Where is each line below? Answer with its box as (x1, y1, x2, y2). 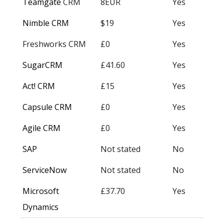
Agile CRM (22, 122, 60, 134)
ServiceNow (22, 164, 66, 176)
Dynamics (22, 201, 58, 213)
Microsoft (22, 185, 59, 197)
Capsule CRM (22, 101, 72, 113)
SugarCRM (22, 59, 62, 71)
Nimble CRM (22, 17, 69, 29)
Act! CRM (22, 80, 55, 92)
